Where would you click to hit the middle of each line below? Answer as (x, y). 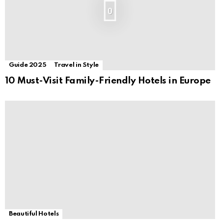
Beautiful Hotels (34, 214)
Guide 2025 (28, 65)
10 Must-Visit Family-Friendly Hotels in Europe (108, 81)
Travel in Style (77, 65)
